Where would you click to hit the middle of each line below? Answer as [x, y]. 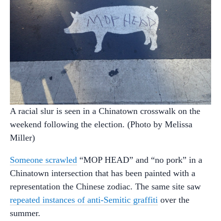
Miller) [22, 137]
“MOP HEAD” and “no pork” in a [140, 160]
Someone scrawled [43, 160]
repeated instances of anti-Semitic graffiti [84, 200]
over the [174, 200]
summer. [25, 213]
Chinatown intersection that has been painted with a [103, 173]
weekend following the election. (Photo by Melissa [101, 124]
